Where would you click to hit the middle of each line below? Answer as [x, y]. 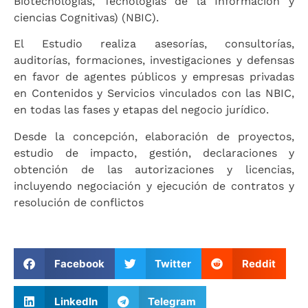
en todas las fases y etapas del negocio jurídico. [141, 110]
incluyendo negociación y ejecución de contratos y [154, 186]
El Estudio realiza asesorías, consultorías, [154, 44]
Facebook [79, 263]
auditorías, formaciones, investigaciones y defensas [154, 60]
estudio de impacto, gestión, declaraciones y [154, 153]
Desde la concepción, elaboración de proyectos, [154, 136]
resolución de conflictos [79, 202]
